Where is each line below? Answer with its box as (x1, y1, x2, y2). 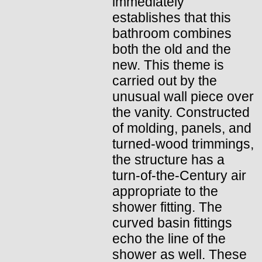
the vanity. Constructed (112, 104, 250, 120)
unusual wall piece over (112, 88, 254, 104)
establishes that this (112, 9, 231, 25)
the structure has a (112, 151, 225, 167)
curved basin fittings (112, 215, 232, 230)
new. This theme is (112, 57, 224, 73)
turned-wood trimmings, (112, 136, 254, 151)
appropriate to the (112, 183, 218, 199)
